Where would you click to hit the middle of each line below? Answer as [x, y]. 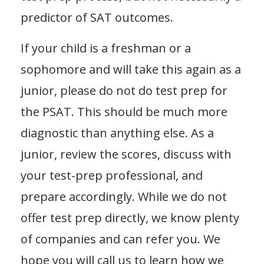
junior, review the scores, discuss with [126, 154]
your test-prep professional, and [112, 175]
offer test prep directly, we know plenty [130, 217]
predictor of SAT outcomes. [97, 17]
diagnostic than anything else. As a [117, 133]
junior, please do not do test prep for [124, 90]
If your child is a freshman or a [106, 48]
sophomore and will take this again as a [131, 69]
